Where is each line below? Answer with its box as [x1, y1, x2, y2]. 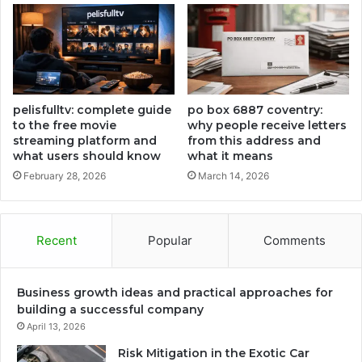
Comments [263, 233, 326, 249]
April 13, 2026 [27, 321, 86, 333]
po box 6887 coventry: [187, 103, 322, 118]
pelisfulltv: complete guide [13, 103, 171, 118]
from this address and [187, 133, 321, 149]
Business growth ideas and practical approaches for [17, 285, 333, 301]
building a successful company [17, 302, 204, 318]
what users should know [13, 149, 161, 164]
